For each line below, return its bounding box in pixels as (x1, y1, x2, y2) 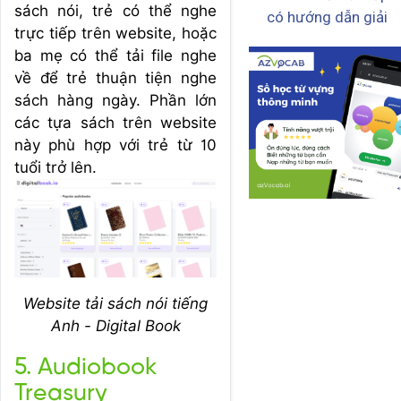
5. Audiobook (14, 355, 157, 381)
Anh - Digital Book (50, 317, 181, 336)
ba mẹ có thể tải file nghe (14, 46, 217, 64)
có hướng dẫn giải (267, 8, 388, 27)
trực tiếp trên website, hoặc (14, 23, 217, 42)
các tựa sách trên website (14, 113, 217, 132)
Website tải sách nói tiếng (23, 294, 208, 313)
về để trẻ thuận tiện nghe (14, 68, 217, 87)
